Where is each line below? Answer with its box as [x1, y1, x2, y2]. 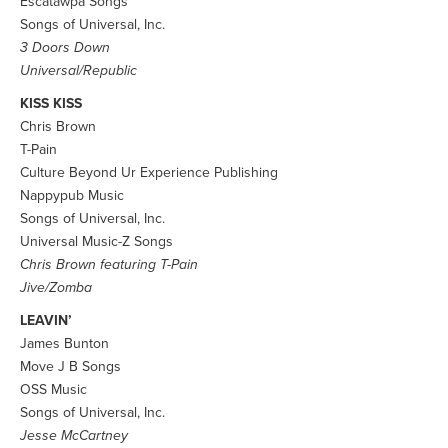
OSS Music [20, 381, 87, 398]
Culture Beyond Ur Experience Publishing [20, 164, 278, 181]
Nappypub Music [20, 187, 124, 204]
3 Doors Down [20, 39, 110, 56]
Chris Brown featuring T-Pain [20, 256, 198, 273]
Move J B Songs [20, 358, 121, 375]
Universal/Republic [20, 62, 137, 79]
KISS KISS [20, 95, 82, 112]
